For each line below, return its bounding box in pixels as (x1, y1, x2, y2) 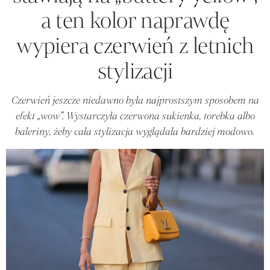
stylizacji (97, 57, 172, 84)
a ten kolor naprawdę (40, 7, 230, 34)
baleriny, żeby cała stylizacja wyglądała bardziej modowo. (15, 125, 255, 137)
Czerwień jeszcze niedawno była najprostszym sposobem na (11, 94, 259, 106)
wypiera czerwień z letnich (16, 32, 254, 59)
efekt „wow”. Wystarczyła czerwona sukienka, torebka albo (15, 110, 255, 122)
